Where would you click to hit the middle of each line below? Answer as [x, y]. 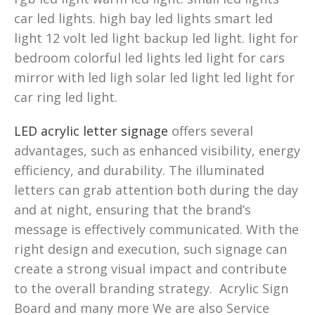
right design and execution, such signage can [150, 249]
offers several [211, 130]
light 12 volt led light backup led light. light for [156, 38]
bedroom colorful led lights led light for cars [149, 57]
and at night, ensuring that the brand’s [133, 209]
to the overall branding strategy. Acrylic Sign [151, 288]
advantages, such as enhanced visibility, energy [157, 150]
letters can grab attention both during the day [156, 189]
